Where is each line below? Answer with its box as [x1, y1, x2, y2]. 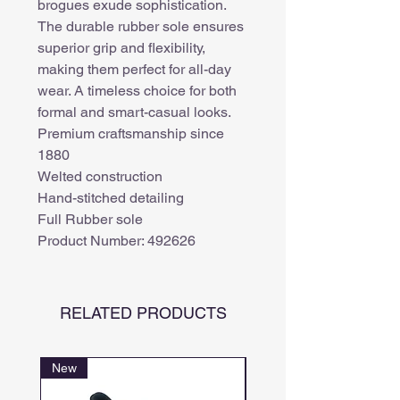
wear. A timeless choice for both [37, 81, 237, 99]
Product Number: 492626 [37, 231, 196, 249]
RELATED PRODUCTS [59, 303, 227, 322]
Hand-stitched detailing [37, 188, 184, 206]
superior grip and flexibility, [37, 38, 205, 56]
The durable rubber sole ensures [37, 17, 244, 35]
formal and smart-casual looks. [37, 103, 231, 121]
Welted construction [37, 167, 162, 185]
